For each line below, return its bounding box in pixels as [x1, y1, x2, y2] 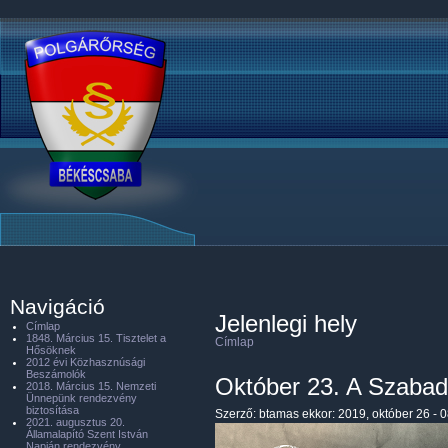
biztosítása [26, 404, 79, 416]
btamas [259, 407, 299, 421]
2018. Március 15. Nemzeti [26, 380, 156, 392]
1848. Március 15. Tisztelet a [26, 332, 166, 344]
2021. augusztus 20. [26, 416, 125, 428]
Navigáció [10, 295, 105, 319]
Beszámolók [26, 368, 86, 380]
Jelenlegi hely [215, 310, 357, 337]
